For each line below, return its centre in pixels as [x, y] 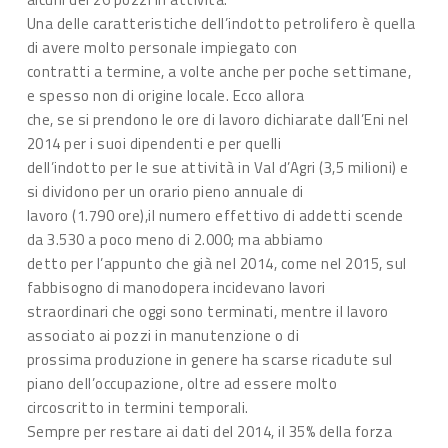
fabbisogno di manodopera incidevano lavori [176, 287]
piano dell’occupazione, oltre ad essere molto [182, 383]
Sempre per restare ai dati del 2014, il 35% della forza [209, 431]
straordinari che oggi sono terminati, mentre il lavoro [207, 311]
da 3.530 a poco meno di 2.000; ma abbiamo [175, 239]
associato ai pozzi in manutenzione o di [163, 335]
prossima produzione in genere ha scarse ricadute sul [209, 359]
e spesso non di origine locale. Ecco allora [165, 95]
